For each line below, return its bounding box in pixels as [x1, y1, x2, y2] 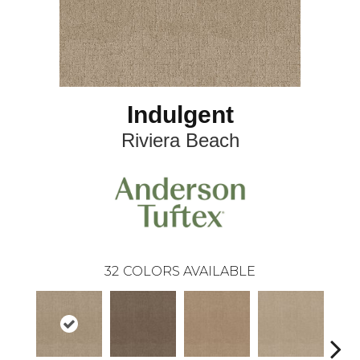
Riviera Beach [121, 129, 239, 152]
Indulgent [126, 101, 234, 129]
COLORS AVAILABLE [123, 263, 256, 279]
